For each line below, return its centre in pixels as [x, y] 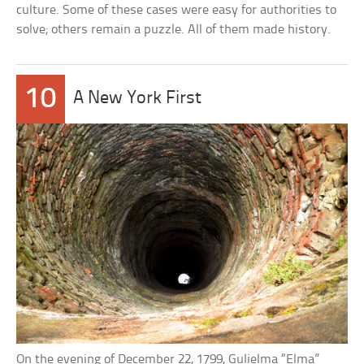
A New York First [138, 99]
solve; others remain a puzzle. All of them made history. [174, 30]
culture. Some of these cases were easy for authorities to [177, 10]
